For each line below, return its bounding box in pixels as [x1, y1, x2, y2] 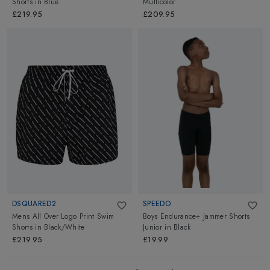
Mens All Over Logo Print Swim [12, 210, 115, 222]
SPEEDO [143, 198, 171, 209]
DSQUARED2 [12, 198, 56, 209]
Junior [143, 221, 162, 233]
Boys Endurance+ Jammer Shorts [143, 210, 250, 222]
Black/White [44, 221, 85, 233]
